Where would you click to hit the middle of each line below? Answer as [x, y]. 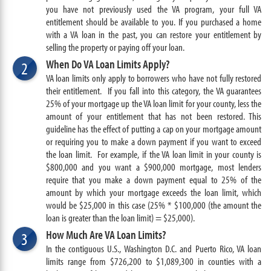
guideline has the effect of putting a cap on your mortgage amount [154, 129]
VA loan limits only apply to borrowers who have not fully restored [154, 78]
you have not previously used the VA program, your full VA [154, 9]
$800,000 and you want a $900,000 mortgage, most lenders [154, 167]
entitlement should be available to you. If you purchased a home [154, 21]
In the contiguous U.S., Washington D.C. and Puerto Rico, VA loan [154, 248]
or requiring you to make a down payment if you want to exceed [154, 141]
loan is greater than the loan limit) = [104, 217]
